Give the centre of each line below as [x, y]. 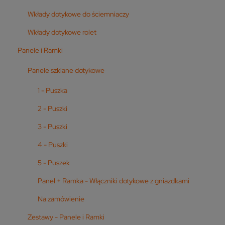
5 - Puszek [54, 162]
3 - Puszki [52, 126]
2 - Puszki [52, 108]
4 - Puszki [53, 144]
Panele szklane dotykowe [66, 70]
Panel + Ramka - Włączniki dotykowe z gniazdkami [114, 181]
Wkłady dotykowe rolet [62, 32]
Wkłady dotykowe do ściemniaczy [78, 14]
